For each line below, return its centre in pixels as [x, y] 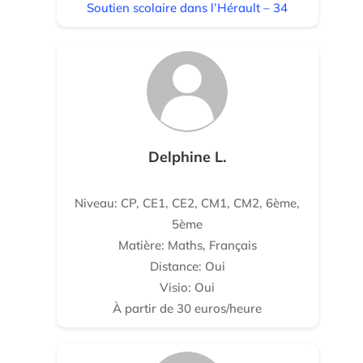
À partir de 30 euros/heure [188, 308]
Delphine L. [188, 157]
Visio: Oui [188, 287]
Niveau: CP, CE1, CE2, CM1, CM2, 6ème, [188, 203]
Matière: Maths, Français [187, 245]
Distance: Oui [187, 266]
